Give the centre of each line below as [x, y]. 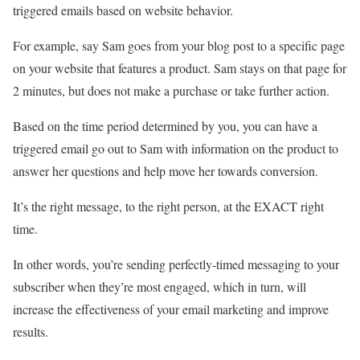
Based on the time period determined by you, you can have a [165, 125]
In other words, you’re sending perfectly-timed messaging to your [176, 264]
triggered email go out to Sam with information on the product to [176, 148]
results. [31, 331]
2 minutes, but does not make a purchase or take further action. [173, 90]
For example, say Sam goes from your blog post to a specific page [179, 45]
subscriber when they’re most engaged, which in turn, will [160, 286]
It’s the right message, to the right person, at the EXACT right [168, 206]
